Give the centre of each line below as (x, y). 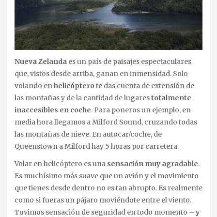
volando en (34, 85)
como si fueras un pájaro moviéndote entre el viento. (103, 200)
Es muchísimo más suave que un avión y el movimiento (107, 176)
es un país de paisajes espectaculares (129, 61)
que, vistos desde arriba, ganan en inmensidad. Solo (101, 73)
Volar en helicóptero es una (61, 164)
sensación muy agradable (153, 164)
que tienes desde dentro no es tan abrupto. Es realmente (108, 188)
